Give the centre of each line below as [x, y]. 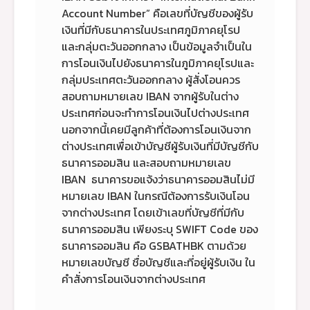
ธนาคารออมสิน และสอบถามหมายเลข [146, 162]
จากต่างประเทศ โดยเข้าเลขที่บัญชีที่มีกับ [153, 212]
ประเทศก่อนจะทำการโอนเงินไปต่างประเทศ [155, 112]
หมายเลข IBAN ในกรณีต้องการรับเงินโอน [156, 195]
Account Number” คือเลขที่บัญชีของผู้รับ [157, 13]
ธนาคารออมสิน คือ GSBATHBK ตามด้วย [154, 245]
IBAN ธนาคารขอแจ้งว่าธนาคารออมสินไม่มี [158, 179]
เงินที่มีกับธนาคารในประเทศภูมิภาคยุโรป [151, 29]
